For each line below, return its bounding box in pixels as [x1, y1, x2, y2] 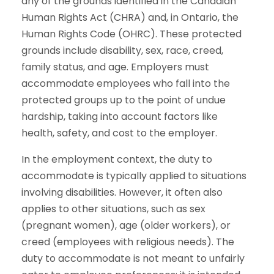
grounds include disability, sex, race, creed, [21, 43, 223, 57]
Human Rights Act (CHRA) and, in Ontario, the [21, 10, 239, 24]
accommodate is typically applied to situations [21, 169, 246, 183]
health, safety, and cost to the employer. [21, 126, 217, 140]
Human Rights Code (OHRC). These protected [21, 27, 242, 41]
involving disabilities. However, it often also [21, 185, 223, 199]
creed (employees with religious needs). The [21, 235, 234, 249]
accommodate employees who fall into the [21, 76, 230, 91]
